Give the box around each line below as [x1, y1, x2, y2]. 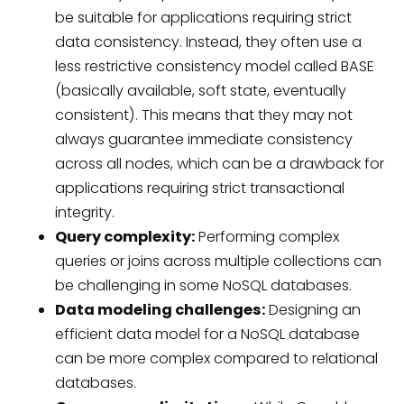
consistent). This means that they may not [54, 104, 353, 125]
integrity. [54, 201, 115, 223]
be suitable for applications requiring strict [54, 6, 352, 28]
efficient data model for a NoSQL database [54, 323, 360, 344]
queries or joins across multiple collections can [54, 250, 381, 271]
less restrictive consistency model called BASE [54, 55, 374, 77]
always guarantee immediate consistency [54, 128, 353, 150]
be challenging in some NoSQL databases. [54, 274, 352, 296]
